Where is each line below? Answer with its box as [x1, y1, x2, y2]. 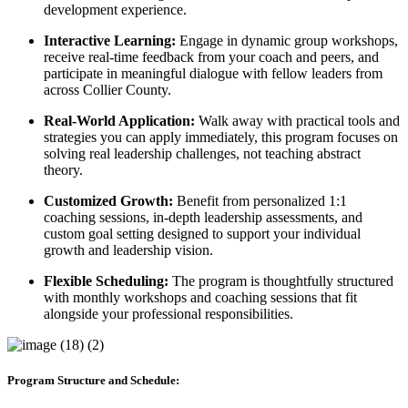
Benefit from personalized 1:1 [173, 193, 347, 209]
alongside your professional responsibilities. [44, 306, 293, 322]
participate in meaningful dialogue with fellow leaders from [44, 66, 382, 82]
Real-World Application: [44, 113, 195, 129]
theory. [44, 162, 83, 178]
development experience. [44, 2, 187, 18]
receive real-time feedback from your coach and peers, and [44, 49, 379, 66]
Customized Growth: [44, 193, 173, 209]
